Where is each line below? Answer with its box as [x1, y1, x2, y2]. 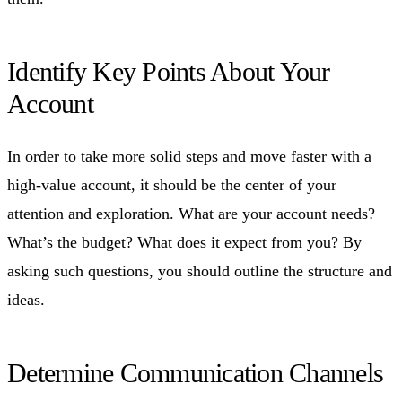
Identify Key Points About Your [7, 56, 330, 86]
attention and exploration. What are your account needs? [7, 204, 375, 223]
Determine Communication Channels [7, 357, 383, 388]
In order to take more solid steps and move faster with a [7, 146, 371, 165]
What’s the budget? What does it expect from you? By [7, 232, 362, 251]
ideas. [7, 290, 45, 309]
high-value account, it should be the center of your [7, 175, 336, 194]
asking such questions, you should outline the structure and [7, 261, 392, 280]
